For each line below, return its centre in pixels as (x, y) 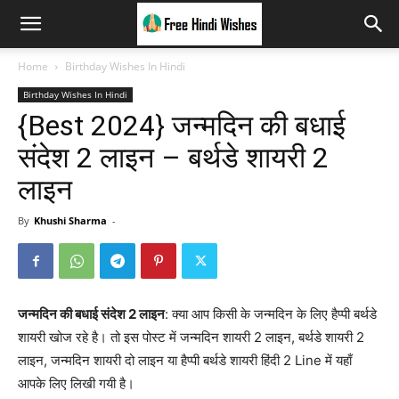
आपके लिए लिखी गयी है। (76, 383)
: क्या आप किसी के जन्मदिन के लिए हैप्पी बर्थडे (271, 314)
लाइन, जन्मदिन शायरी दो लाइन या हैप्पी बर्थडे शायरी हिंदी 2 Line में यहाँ (185, 360)
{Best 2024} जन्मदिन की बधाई (182, 126)
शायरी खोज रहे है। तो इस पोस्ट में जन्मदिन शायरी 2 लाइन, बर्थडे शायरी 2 (191, 337)
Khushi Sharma (70, 220)
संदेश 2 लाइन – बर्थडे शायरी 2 (173, 158)
